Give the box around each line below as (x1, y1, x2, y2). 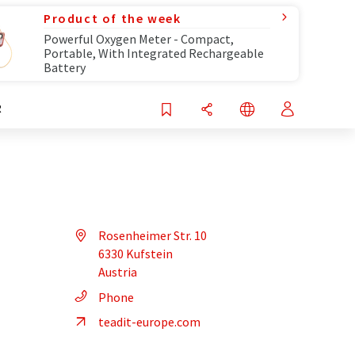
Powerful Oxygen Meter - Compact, (44, 31, 234, 47)
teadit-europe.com (98, 314, 200, 330)
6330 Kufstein (98, 246, 173, 261)
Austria (98, 264, 137, 280)
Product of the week (44, 10, 181, 26)
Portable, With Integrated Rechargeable (44, 45, 264, 61)
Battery (44, 59, 86, 75)
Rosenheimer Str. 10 (98, 227, 207, 243)
